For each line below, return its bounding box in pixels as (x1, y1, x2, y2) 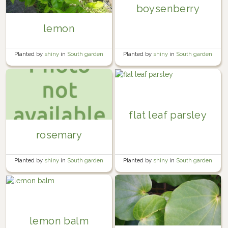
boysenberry (136, 2, 200, 15)
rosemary (36, 128, 82, 141)
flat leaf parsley (129, 108, 207, 121)
